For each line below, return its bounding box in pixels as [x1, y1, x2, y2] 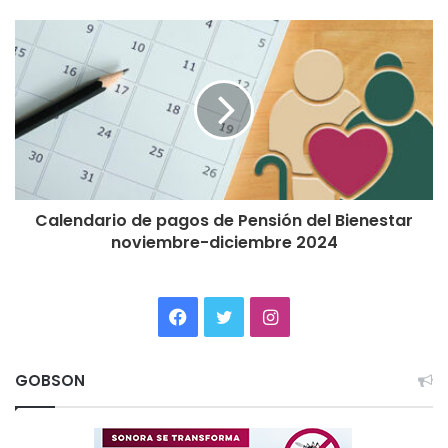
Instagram [276, 304, 363, 326]
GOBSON [15, 369, 85, 391]
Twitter [231, 304, 293, 326]
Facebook [186, 304, 270, 326]
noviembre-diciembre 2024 [110, 230, 338, 254]
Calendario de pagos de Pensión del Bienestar [35, 208, 413, 232]
